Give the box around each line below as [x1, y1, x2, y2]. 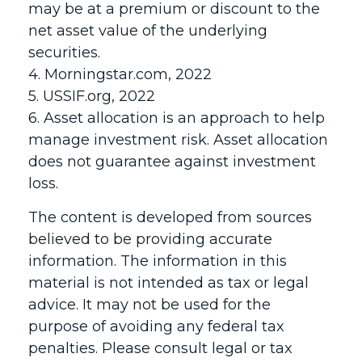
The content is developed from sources [28, 208, 312, 226]
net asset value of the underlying [28, 22, 267, 40]
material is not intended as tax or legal [28, 274, 309, 292]
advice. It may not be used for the [28, 296, 271, 314]
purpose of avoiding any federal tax [28, 318, 284, 335]
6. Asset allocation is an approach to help [28, 109, 325, 127]
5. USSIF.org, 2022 [28, 87, 155, 105]
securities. [28, 44, 100, 61]
